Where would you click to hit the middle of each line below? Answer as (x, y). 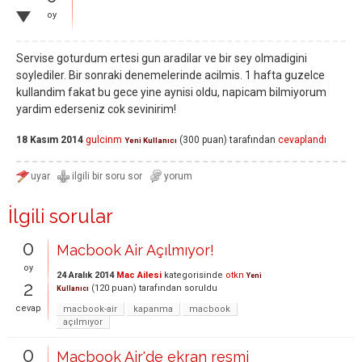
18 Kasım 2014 (50, 140)
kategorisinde (192, 275)
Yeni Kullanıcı (151, 141)
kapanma (153, 309)
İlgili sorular (61, 216)
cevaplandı (302, 140)
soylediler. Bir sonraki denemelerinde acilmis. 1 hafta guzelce (170, 75)
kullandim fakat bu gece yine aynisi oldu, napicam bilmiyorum (171, 92)
